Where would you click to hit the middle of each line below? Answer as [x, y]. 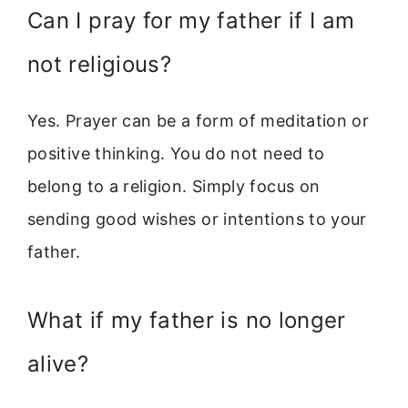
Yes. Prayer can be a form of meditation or [199, 121]
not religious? [100, 65]
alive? [58, 363]
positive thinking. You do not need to [176, 154]
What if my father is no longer [187, 320]
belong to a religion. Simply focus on [174, 187]
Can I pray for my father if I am [191, 21]
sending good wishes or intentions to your [197, 219]
